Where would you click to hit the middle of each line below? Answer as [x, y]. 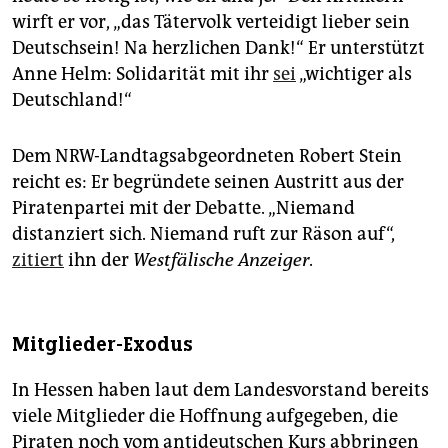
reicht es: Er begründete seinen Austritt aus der [208, 182]
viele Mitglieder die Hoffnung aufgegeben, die [205, 416]
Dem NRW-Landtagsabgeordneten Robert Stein [207, 156]
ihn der [98, 260]
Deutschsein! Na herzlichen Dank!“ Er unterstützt [218, 48]
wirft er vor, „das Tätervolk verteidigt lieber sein [211, 22]
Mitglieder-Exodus [102, 345]
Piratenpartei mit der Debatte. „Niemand [183, 208]
